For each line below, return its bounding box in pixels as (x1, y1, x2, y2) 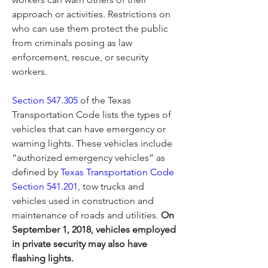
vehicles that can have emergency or (12, 123, 166, 135)
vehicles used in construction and (12, 195, 154, 207)
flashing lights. (12, 252, 74, 264)
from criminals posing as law (12, 37, 132, 49)
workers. (12, 66, 47, 78)
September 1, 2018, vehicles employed (12, 224, 176, 236)
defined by (12, 166, 60, 178)
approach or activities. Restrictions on (12, 8, 170, 20)
